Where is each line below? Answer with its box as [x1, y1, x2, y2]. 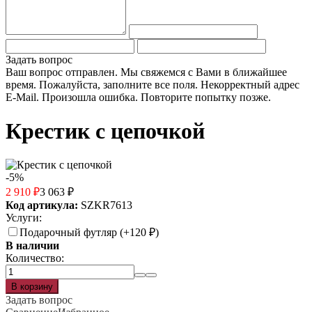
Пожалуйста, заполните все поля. [39, 78, 198, 91]
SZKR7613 [81, 199, 132, 212]
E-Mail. [6, 91, 39, 103]
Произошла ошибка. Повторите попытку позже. [42, 91, 271, 103]
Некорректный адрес [201, 78, 299, 91]
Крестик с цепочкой [6, 118, 205, 143]
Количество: [6, 252, 64, 265]
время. [6, 78, 36, 91]
